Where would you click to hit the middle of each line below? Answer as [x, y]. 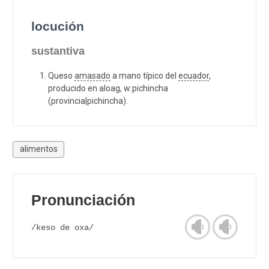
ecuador [194, 75]
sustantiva [58, 51]
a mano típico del [144, 75]
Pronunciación [83, 200]
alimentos [38, 149]
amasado [92, 75]
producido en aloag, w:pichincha [108, 88]
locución [58, 26]
